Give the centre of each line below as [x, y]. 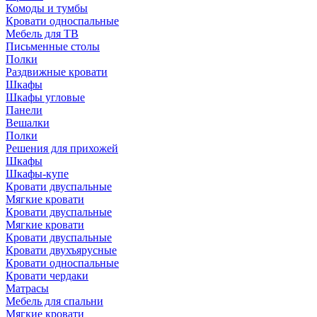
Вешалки [28, 122]
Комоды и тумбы [47, 8]
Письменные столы [53, 46]
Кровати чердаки [47, 275]
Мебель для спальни [54, 301]
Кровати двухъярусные [61, 250]
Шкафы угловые [45, 97]
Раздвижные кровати [57, 71]
